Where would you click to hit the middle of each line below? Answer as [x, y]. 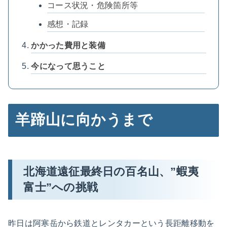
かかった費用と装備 [68, 45]
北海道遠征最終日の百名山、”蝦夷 [111, 172]
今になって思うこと [68, 66]
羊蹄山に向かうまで [84, 120]
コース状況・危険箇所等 [92, 6]
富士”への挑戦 [61, 187]
